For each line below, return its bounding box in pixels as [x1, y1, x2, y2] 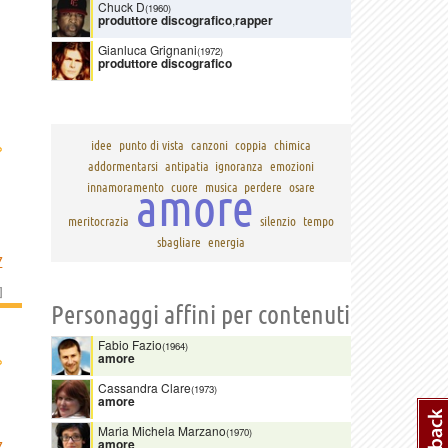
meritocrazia [67, 213, 129, 228]
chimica [273, 137, 311, 152]
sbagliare [157, 234, 202, 249]
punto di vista [119, 137, 185, 152]
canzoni [191, 137, 228, 152]
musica [204, 179, 238, 194]
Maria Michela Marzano [98, 421, 226, 439]
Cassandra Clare [98, 378, 191, 396]
